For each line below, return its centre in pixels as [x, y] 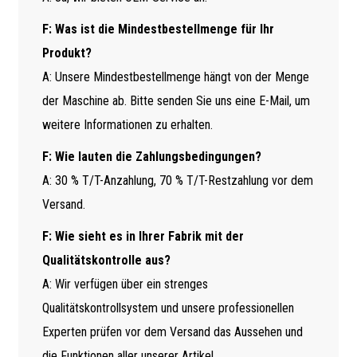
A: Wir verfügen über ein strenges [125, 284]
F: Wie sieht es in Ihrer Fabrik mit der [143, 236]
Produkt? [67, 53]
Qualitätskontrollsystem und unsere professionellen [168, 308]
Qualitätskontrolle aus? [106, 260]
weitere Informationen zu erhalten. [127, 124]
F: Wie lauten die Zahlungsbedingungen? [151, 156]
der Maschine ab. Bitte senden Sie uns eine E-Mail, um [176, 100]
